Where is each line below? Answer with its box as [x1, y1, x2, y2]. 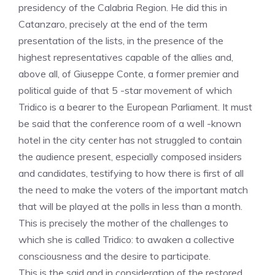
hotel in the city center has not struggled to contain [18, 134, 242, 146]
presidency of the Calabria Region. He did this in [18, 1, 227, 14]
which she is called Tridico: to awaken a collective [18, 233, 234, 246]
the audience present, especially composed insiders [18, 150, 242, 163]
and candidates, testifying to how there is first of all [18, 167, 244, 179]
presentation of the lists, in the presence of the [18, 34, 223, 47]
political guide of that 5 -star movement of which [18, 84, 232, 96]
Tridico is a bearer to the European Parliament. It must [18, 101, 252, 113]
